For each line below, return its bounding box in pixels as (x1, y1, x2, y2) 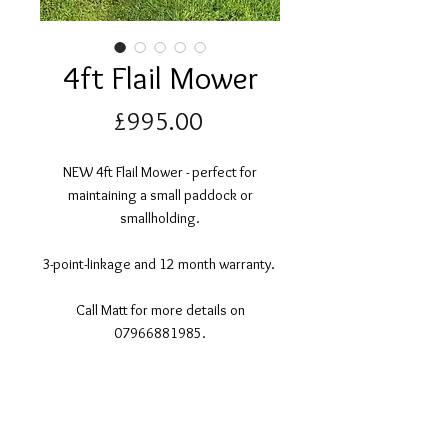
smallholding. (120, 209, 200, 227)
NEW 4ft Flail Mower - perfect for (63, 163, 257, 181)
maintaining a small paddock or (67, 186, 253, 204)
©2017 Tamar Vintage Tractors (40, 426, 238, 444)
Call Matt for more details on (75, 301, 245, 319)
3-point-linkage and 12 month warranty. (42, 255, 278, 273)
